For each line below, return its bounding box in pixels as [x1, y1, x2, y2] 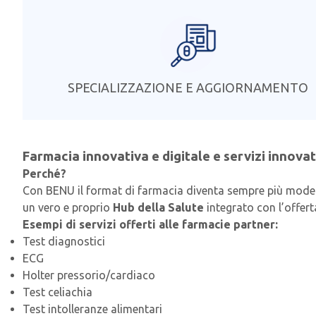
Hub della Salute [113, 201, 204, 214]
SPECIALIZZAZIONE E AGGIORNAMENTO [68, 80, 309, 95]
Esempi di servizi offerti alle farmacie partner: [23, 218, 278, 231]
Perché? [23, 167, 66, 181]
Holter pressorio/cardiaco [23, 269, 155, 282]
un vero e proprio [23, 201, 113, 214]
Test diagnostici [23, 235, 105, 248]
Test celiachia [23, 286, 92, 299]
